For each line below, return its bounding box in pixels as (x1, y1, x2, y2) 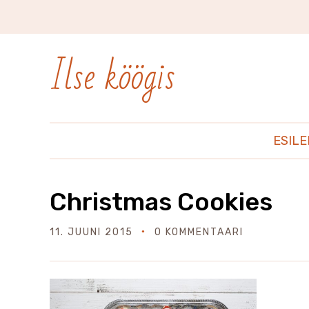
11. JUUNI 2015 (50, 226, 133, 238)
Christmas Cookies (50, 187, 272, 217)
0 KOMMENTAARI (154, 226, 243, 238)
